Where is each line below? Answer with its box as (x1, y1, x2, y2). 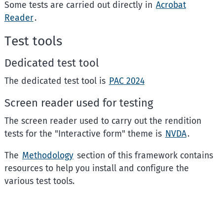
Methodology (22, 150, 74, 161)
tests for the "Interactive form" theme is (4, 129, 164, 140)
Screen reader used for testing (4, 96, 153, 110)
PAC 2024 (109, 75, 145, 86)
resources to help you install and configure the (4, 163, 189, 174)
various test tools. (4, 176, 74, 186)
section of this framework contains (74, 150, 213, 161)
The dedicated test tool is (4, 75, 108, 86)
